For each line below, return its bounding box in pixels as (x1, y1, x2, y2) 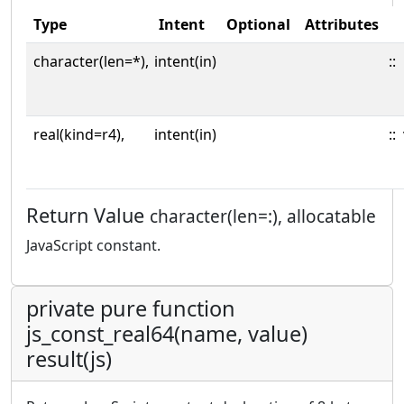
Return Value (26, 202, 150, 228)
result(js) (26, 344, 112, 373)
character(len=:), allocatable (150, 205, 376, 228)
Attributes (305, 14, 379, 34)
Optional (226, 14, 290, 34)
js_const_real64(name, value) (26, 319, 308, 348)
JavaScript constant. (26, 235, 161, 255)
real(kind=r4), (33, 124, 124, 144)
